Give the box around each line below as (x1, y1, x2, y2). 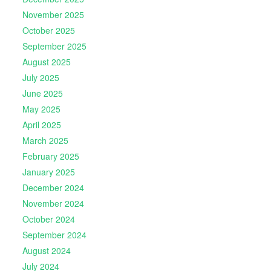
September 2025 (22, 40, 87, 53)
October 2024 (22, 213, 75, 226)
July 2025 (22, 71, 59, 84)
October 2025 (22, 24, 75, 37)
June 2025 (22, 87, 63, 100)
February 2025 (22, 150, 79, 163)
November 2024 (22, 197, 84, 210)
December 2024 (22, 181, 84, 194)
